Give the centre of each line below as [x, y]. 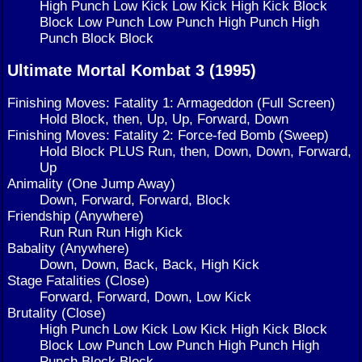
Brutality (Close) [57, 313]
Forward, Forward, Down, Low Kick [145, 297]
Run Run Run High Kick [111, 232]
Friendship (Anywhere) [76, 216]
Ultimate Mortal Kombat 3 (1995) [132, 71]
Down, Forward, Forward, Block [135, 200]
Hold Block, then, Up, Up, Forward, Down [164, 119]
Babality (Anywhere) [68, 248]
